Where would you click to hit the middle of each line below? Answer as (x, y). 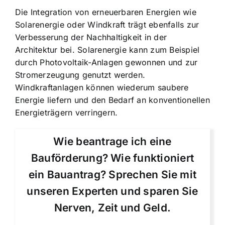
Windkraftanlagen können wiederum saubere (102, 87)
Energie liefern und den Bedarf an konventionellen (113, 100)
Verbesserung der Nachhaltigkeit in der (91, 37)
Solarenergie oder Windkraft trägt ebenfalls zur (107, 24)
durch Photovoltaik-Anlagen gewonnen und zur (106, 62)
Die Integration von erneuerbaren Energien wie (106, 12)
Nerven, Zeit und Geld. (113, 207)
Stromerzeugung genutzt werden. (80, 75)
